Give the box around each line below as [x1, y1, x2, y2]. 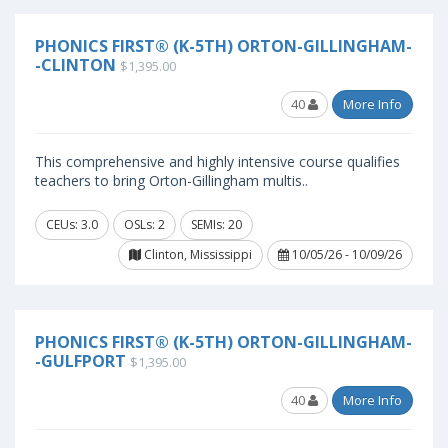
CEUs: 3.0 [46, 216, 98, 233]
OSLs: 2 [124, 216, 165, 233]
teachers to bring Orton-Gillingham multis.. [35, 171, 308, 190]
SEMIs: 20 [191, 216, 242, 233]
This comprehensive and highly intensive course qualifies [35, 152, 400, 171]
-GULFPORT [35, 350, 126, 372]
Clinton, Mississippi [141, 246, 252, 263]
